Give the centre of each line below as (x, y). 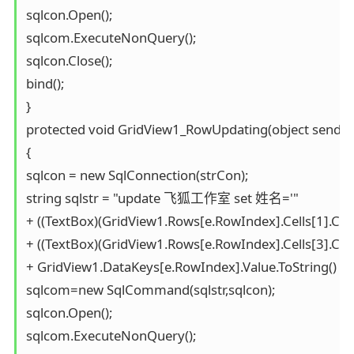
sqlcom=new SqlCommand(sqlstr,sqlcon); (150, 290)
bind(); (45, 84)
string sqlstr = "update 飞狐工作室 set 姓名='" (162, 198)
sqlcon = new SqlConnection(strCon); (137, 175)
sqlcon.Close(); (69, 61)
